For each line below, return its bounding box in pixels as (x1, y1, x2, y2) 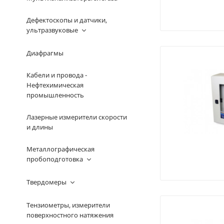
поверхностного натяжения (26, 210, 113, 219)
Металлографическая (26, 144, 94, 153)
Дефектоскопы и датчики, (26, 15, 107, 24)
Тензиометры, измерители (26, 200, 110, 209)
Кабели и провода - (26, 70, 87, 79)
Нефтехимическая (26, 80, 83, 89)
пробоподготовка (26, 154, 83, 163)
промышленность (26, 90, 84, 99)
